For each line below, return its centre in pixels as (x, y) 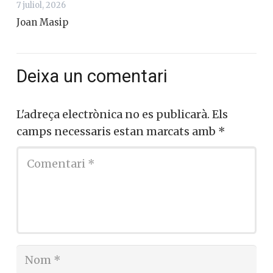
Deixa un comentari (94, 76)
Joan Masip (42, 23)
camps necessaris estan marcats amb (117, 132)
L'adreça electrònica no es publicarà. (113, 115)
